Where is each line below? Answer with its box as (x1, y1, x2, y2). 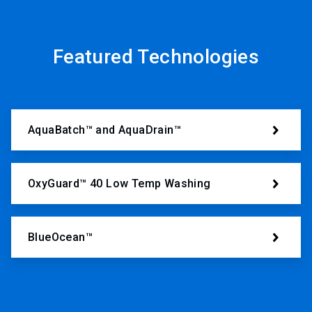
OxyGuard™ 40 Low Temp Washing (28, 176, 211, 190)
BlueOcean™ (28, 230, 93, 244)
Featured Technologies (52, 45, 260, 69)
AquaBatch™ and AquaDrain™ (28, 123, 181, 136)
